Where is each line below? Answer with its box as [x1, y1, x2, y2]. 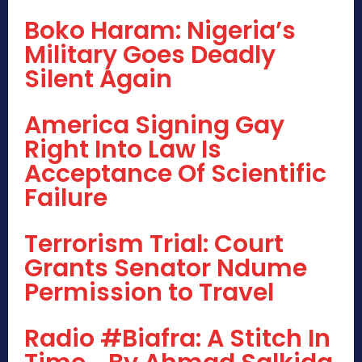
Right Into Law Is [24, 133, 221, 167]
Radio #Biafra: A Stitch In [24, 322, 330, 356]
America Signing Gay [24, 108, 284, 143]
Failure [24, 181, 107, 216]
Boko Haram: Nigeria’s [24, 14, 296, 48]
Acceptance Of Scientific [24, 157, 326, 192]
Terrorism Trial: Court [24, 227, 284, 262]
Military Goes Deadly [24, 38, 276, 73]
